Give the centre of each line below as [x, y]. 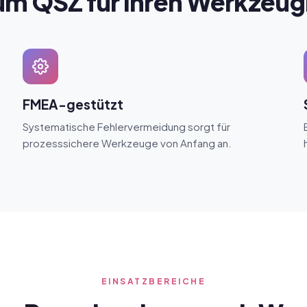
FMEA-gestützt [73, 104]
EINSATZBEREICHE [153, 281]
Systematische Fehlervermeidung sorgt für [127, 126]
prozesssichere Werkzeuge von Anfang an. [127, 143]
